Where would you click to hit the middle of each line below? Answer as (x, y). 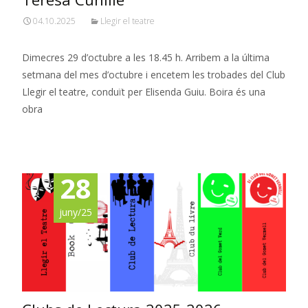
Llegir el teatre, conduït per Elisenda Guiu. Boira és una (144, 91)
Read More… (53, 134)
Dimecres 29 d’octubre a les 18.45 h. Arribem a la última (146, 57)
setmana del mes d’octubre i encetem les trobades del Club (154, 74)
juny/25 (76, 212)
